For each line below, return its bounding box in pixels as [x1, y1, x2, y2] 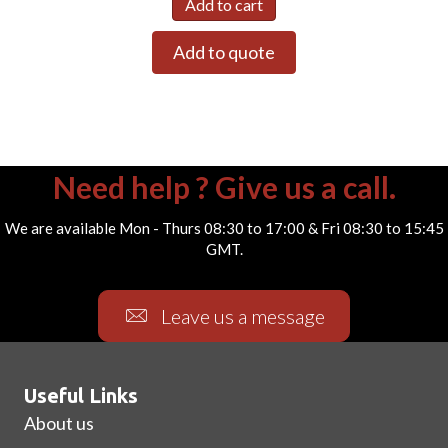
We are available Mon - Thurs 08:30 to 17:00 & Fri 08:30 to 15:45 [4, 218, 444, 237]
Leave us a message [161, 303, 325, 328]
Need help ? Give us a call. [52, 168, 396, 205]
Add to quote [173, 40, 275, 63]
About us [24, 411, 94, 434]
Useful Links [24, 383, 138, 407]
